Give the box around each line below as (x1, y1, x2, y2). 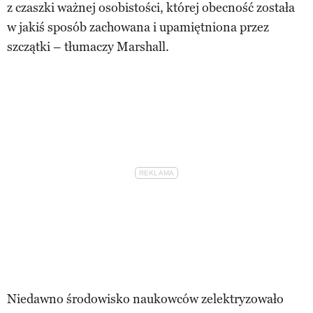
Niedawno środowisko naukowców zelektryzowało (7, 291, 284, 307)
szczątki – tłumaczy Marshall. (7, 38, 169, 54)
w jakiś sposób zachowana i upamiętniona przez (7, 19, 269, 35)
